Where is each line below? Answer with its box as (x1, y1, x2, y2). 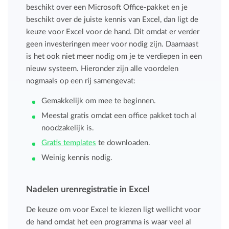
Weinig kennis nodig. (41, 153, 113, 162)
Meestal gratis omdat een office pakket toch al (41, 111, 197, 120)
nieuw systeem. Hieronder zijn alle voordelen (26, 64, 179, 73)
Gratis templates (41, 139, 97, 147)
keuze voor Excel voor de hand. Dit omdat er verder (26, 28, 200, 36)
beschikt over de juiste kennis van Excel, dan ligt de (26, 15, 199, 24)
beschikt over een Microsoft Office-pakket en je (26, 3, 188, 11)
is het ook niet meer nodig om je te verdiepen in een (26, 52, 202, 60)
